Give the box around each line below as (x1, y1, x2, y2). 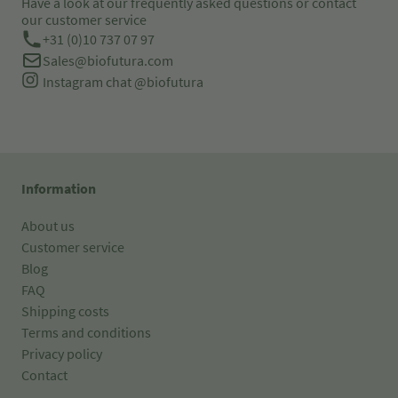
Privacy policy (21, 345, 102, 362)
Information (21, 179, 96, 197)
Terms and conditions (21, 323, 151, 341)
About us (21, 217, 75, 235)
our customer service (21, 11, 147, 28)
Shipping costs (21, 302, 109, 320)
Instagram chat (43, 73, 134, 91)
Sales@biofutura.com (43, 52, 173, 69)
